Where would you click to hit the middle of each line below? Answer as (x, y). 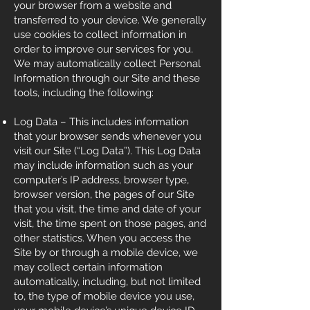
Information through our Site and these (107, 78)
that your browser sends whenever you (108, 136)
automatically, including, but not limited (107, 282)
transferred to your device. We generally (110, 20)
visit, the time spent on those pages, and (110, 224)
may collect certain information (88, 267)
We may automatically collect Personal (107, 64)
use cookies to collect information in (100, 35)
